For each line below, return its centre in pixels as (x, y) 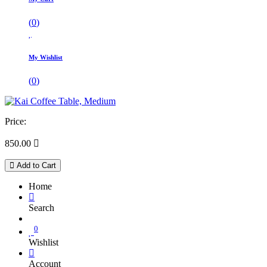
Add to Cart (35, 165)
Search (41, 207)
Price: (15, 121)
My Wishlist (46, 57)
